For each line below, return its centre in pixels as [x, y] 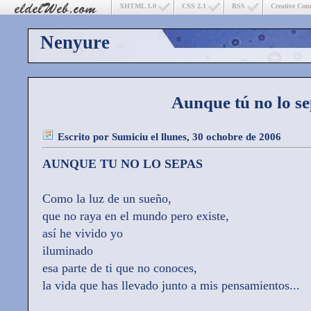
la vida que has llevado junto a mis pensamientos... [171, 286]
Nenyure [75, 42]
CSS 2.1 [194, 6]
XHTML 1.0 [138, 6]
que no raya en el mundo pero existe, [136, 216]
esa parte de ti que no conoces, [120, 268]
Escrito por [85, 136]
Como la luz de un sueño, [107, 199]
